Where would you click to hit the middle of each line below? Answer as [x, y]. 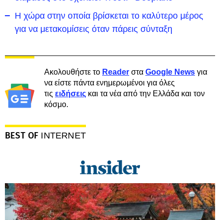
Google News [170, 72]
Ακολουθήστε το [73, 72]
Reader [116, 72]
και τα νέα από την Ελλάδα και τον [145, 94]
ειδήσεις [70, 94]
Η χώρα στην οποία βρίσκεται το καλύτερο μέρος [109, 16]
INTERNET [63, 136]
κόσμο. [56, 104]
